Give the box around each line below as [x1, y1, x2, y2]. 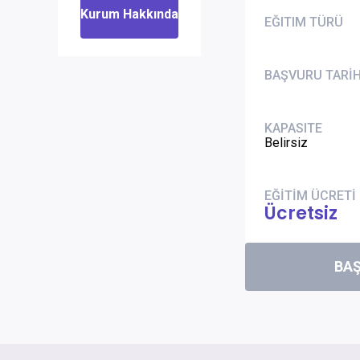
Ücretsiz [264, 201, 337, 226]
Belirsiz [264, 135, 308, 150]
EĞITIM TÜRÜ [264, 14, 343, 30]
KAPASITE [264, 121, 322, 136]
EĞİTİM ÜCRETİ [264, 188, 356, 203]
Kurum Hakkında [80, 6, 178, 22]
